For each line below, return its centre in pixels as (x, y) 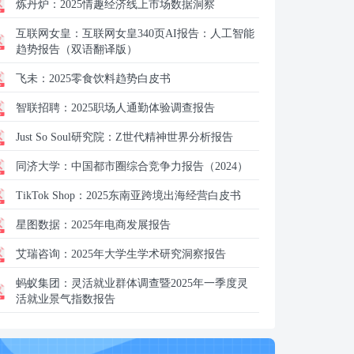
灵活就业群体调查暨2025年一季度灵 (160, 283)
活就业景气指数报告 (66, 299)
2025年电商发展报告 (121, 225)
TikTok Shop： (51, 196)
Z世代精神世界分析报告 (174, 137)
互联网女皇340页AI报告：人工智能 (168, 34)
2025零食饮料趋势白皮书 (110, 79)
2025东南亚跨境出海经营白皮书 (164, 196)
